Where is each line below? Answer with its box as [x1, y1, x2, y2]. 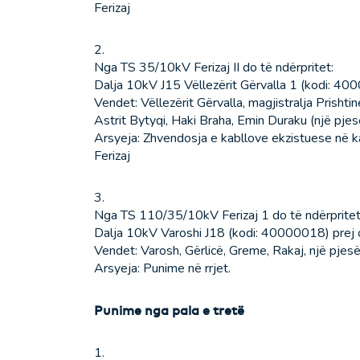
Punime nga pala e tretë [94, 302, 244, 319]
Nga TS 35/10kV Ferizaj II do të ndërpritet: [94, 59, 333, 77]
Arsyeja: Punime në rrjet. [94, 260, 231, 278]
